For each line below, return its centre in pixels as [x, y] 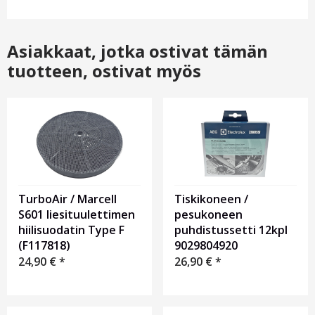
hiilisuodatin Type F [71, 230]
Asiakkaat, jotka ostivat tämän [137, 51]
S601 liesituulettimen [77, 215]
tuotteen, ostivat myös [104, 71]
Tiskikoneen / [211, 199]
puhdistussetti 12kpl [231, 230]
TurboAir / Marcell [67, 199]
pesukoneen [208, 215]
